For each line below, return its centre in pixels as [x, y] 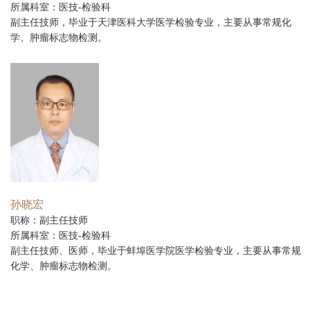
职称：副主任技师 [49, 220]
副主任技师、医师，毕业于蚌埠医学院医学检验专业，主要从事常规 [156, 250]
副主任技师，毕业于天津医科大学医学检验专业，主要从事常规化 [151, 22]
